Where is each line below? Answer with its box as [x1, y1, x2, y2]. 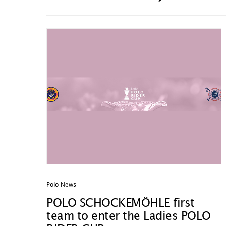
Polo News [46, 182, 76, 188]
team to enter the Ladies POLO [46, 211, 211, 222]
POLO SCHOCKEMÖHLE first [46, 198, 195, 209]
